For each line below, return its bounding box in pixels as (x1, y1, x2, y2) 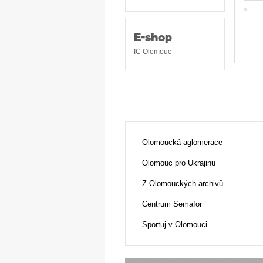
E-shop (134, 33, 172, 44)
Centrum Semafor (142, 200, 202, 208)
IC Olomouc (134, 48, 171, 55)
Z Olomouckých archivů (142, 179, 223, 188)
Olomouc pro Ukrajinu (142, 159, 215, 167)
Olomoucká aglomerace (142, 138, 222, 147)
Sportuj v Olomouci (142, 220, 207, 229)
